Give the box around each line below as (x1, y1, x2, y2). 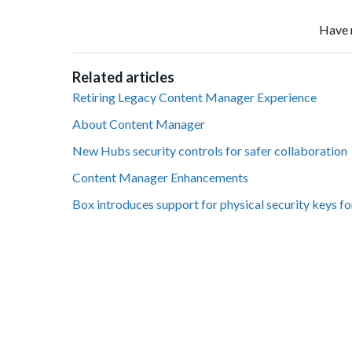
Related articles (72, 68, 174, 86)
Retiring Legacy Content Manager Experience (72, 90, 317, 105)
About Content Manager (72, 116, 205, 132)
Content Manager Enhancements (72, 170, 248, 185)
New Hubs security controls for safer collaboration (72, 143, 347, 159)
